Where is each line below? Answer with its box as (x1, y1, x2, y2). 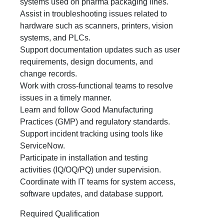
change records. (20, 69, 77, 78)
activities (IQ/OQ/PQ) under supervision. (20, 165, 161, 174)
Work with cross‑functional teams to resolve (20, 81, 173, 90)
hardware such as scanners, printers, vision (20, 21, 173, 30)
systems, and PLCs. (20, 33, 90, 42)
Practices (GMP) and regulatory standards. (20, 117, 170, 126)
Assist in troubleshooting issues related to (20, 9, 167, 18)
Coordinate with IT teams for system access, (20, 177, 175, 186)
